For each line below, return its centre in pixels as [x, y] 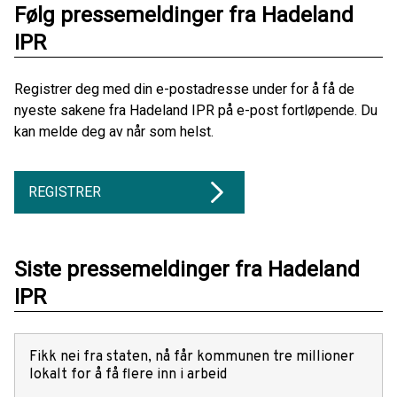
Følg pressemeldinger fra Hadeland [184, 15]
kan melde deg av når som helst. [114, 132]
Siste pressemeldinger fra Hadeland [187, 269]
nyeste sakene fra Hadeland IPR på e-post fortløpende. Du [196, 110]
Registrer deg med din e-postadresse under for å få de [184, 89]
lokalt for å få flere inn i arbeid [128, 375]
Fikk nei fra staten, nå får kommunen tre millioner [192, 357]
